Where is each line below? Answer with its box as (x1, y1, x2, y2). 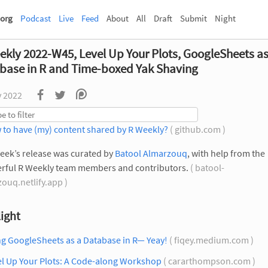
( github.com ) (168, 123, 227, 135)
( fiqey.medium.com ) (167, 234, 255, 246)
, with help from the (187, 147, 265, 159)
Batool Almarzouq (115, 147, 187, 159)
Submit (180, 13, 207, 24)
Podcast (20, 13, 51, 24)
